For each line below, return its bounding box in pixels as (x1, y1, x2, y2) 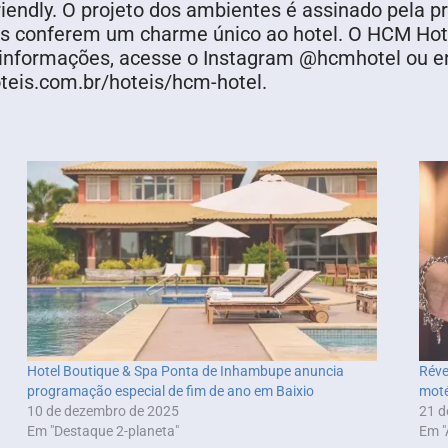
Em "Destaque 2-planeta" (26, 423, 179, 440)
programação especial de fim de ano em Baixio (26, 383, 314, 400)
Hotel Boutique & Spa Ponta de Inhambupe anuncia (26, 363, 344, 380)
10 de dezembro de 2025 (26, 403, 179, 420)
